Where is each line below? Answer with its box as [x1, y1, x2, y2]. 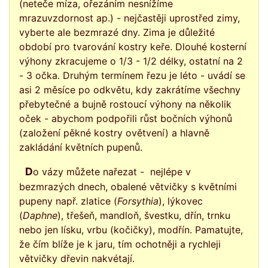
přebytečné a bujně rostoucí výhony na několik [19, 98, 232, 110]
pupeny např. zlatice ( [19, 195, 117, 207]
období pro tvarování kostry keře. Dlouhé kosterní [19, 41, 246, 53]
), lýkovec [159, 195, 203, 207]
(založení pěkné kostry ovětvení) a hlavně [19, 127, 209, 139]
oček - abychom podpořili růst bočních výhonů [19, 112, 232, 124]
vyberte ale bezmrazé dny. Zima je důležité [19, 26, 215, 38]
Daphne [23, 209, 57, 221]
